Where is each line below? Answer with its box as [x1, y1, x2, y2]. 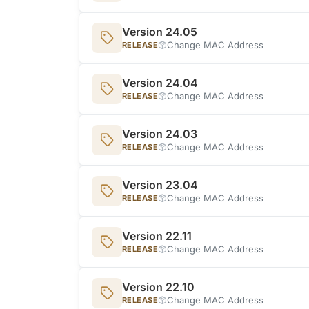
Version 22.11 [122, 228, 192, 243]
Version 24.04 [122, 75, 198, 90]
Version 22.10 [122, 279, 195, 294]
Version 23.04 [122, 177, 198, 192]
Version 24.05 [122, 24, 197, 39]
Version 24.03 [122, 126, 197, 141]
